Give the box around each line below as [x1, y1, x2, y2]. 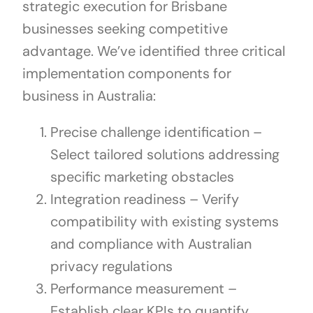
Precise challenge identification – [50, 122, 262, 141]
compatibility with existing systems [50, 212, 279, 231]
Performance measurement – [50, 279, 237, 298]
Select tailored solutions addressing [50, 145, 279, 163]
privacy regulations [50, 256, 173, 275]
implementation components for [22, 64, 231, 82]
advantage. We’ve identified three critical [22, 41, 285, 60]
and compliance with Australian [50, 234, 252, 253]
